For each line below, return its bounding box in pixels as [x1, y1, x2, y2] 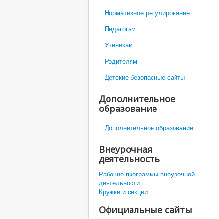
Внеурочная [99, 143, 152, 155]
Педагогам [105, 23, 136, 33]
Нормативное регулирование [105, 7, 190, 17]
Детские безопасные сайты [105, 72, 185, 82]
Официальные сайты [99, 203, 192, 216]
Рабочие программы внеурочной [99, 169, 195, 178]
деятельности [99, 177, 140, 187]
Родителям [105, 56, 137, 66]
